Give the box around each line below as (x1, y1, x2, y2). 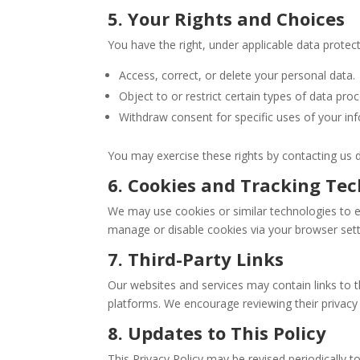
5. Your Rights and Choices (108, 6, 346, 31)
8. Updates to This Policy (108, 321, 327, 345)
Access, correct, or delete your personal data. (119, 67, 356, 83)
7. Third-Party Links (108, 247, 284, 271)
